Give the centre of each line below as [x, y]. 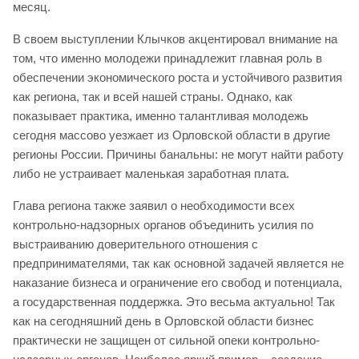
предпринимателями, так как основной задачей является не [178, 263]
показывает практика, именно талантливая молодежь [161, 115]
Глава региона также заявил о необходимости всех [154, 205]
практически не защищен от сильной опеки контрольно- [166, 340]
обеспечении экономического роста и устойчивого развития [177, 77]
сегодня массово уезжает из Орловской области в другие [171, 135]
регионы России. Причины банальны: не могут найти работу [178, 154]
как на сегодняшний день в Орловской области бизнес [163, 321]
